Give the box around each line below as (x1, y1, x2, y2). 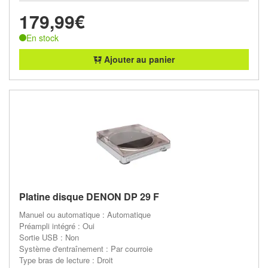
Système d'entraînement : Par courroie (19, 243, 153, 254)
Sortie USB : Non (19, 232, 79, 243)
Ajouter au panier (102, 53, 175, 65)
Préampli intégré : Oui (19, 220, 95, 232)
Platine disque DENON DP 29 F (19, 190, 159, 203)
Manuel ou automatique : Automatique (19, 209, 151, 220)
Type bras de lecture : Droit (19, 254, 113, 266)
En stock (26, 31, 59, 44)
